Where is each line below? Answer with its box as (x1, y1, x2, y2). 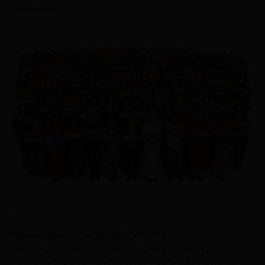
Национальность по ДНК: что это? (9, 228, 172, 240)
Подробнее (9, 4, 58, 14)
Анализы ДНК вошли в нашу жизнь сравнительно (9, 245, 231, 256)
